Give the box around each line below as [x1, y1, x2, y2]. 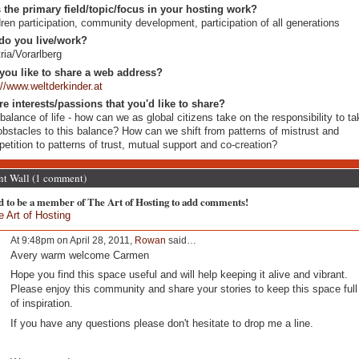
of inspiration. [10, 297, 73, 310]
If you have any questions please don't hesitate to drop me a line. [10, 317, 313, 329]
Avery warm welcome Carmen [10, 248, 149, 261]
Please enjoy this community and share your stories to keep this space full [10, 283, 357, 296]
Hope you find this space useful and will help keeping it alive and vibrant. [10, 268, 354, 281]
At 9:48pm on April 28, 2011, [10, 235, 135, 247]
